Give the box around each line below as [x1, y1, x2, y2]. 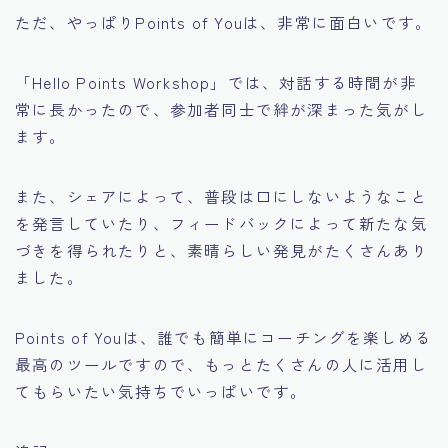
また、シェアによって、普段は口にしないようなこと [15, 185, 428, 208]
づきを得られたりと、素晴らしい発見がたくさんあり [15, 239, 428, 262]
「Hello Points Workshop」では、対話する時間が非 [15, 71, 417, 94]
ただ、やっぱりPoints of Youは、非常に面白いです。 [15, 11, 433, 34]
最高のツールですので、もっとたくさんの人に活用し [15, 353, 428, 376]
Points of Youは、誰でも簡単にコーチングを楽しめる [15, 326, 433, 349]
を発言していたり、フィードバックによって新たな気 [15, 212, 428, 235]
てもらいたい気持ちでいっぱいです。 [15, 380, 308, 403]
